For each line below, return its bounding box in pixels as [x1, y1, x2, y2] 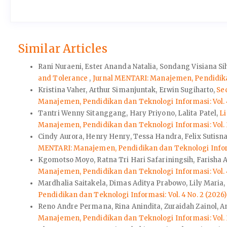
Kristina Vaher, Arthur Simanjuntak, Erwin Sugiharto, [38, 85, 217, 94]
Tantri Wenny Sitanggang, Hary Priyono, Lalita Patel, [38, 108, 220, 118]
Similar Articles [18, 42, 107, 56]
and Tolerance [38, 73, 90, 83]
